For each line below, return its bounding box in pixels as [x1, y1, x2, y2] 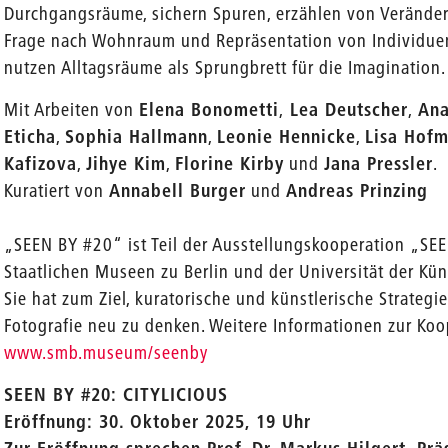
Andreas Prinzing [286, 179, 429, 202]
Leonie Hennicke [217, 125, 357, 148]
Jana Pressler [324, 152, 434, 175]
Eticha [4, 125, 57, 148]
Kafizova [4, 152, 78, 175]
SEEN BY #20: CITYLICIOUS [4, 383, 229, 406]
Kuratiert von [4, 179, 110, 202]
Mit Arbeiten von [4, 98, 140, 121]
